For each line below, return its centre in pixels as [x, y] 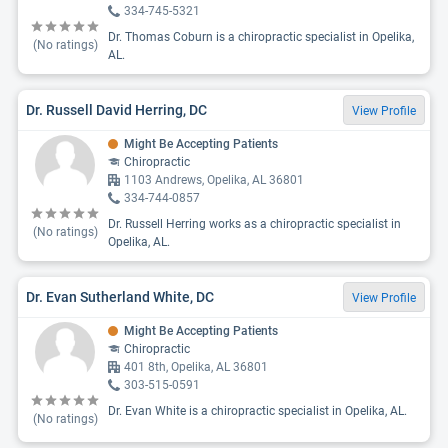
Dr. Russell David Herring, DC [116, 109]
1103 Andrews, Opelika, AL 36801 [214, 180]
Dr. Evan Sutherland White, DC [120, 296]
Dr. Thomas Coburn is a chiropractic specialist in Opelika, [261, 37]
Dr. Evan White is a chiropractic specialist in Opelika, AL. [257, 411]
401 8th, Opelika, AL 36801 [196, 367]
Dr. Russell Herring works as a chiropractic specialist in [254, 224]
